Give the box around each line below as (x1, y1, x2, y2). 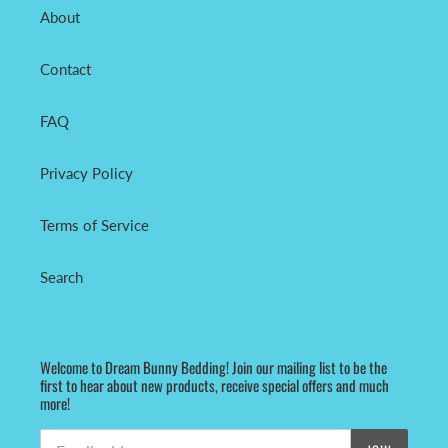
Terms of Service (40, 215, 149, 234)
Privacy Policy (40, 163, 133, 182)
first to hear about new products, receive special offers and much (40, 373, 389, 396)
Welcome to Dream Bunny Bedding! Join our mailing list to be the (40, 355, 387, 378)
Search (40, 267, 83, 286)
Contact (40, 59, 91, 78)
